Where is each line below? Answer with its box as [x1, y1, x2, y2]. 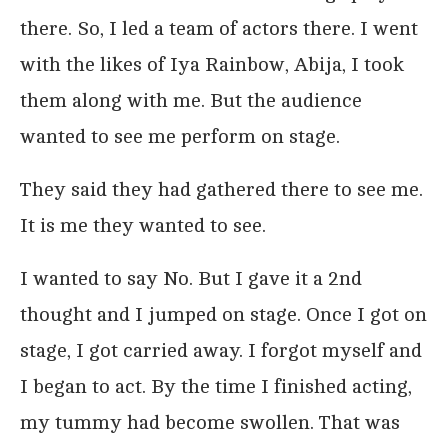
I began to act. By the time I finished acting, [20, 374, 412, 398]
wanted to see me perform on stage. [20, 124, 340, 148]
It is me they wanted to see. [20, 213, 266, 237]
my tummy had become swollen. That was [20, 410, 400, 434]
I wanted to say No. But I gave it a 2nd [20, 266, 362, 290]
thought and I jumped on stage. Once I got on [20, 302, 427, 326]
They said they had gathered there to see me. [20, 177, 423, 201]
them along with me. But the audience [20, 88, 362, 112]
